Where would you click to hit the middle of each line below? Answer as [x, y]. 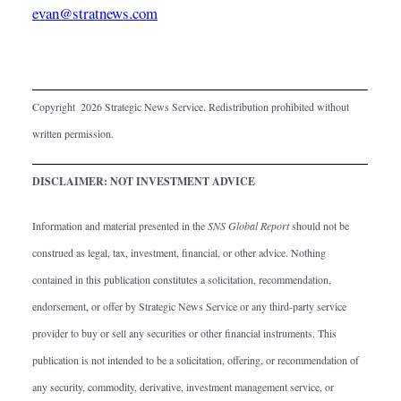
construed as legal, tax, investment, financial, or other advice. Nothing [179, 252]
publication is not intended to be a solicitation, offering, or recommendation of [196, 359]
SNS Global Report [248, 225]
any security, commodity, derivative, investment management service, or [183, 386]
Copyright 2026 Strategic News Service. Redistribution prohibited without [191, 107]
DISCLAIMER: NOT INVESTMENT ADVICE [144, 181]
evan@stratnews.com [95, 13]
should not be [319, 225]
